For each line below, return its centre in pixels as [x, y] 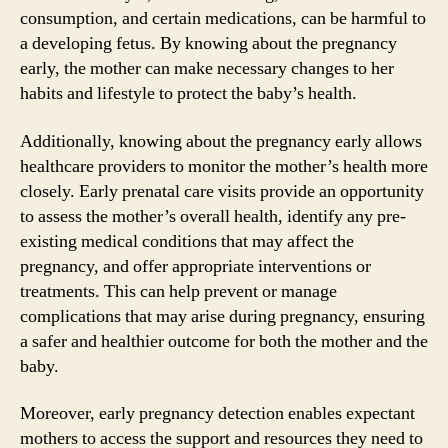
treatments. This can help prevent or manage [178, 291]
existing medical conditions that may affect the [187, 241]
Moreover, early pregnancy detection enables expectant [217, 413]
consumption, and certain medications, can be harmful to [223, 18]
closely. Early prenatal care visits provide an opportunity [222, 191]
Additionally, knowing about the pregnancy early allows [221, 141]
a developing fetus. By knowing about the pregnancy [208, 43]
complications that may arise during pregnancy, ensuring [222, 316]
